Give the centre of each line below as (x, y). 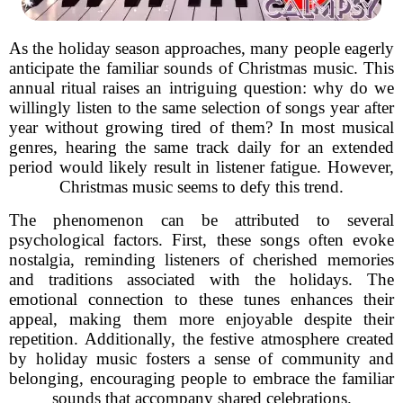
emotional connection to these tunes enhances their (201, 299)
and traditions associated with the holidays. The (201, 279)
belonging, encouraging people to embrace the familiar (201, 378)
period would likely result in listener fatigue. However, (201, 167)
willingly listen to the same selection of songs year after (201, 107)
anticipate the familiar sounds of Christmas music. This (201, 68)
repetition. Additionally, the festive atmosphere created (201, 339)
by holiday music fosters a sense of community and (201, 358)
